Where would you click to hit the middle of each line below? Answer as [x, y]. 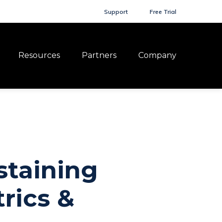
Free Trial [163, 12]
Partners [99, 55]
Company [157, 55]
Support [116, 12]
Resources [39, 55]
